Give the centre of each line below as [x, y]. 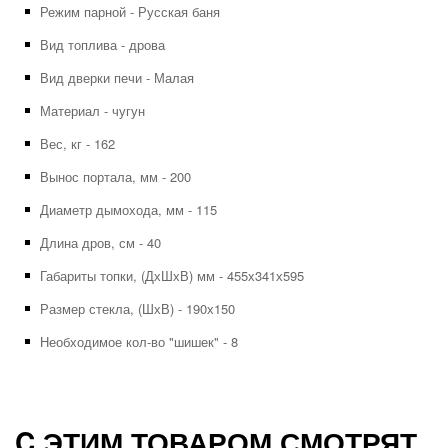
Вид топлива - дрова [102, 44]
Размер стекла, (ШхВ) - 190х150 [137, 308]
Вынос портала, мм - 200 [115, 176]
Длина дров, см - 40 [100, 242]
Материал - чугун [92, 110]
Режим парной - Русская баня [130, 11]
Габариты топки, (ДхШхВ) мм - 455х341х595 [172, 275]
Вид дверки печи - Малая [117, 77]
